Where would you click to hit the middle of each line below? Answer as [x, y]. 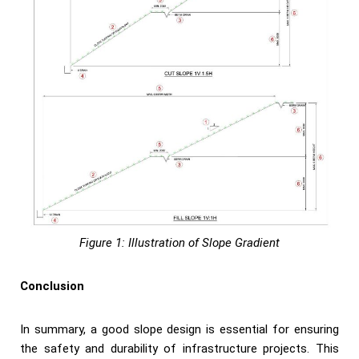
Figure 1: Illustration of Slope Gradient [179, 242]
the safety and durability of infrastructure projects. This [179, 348]
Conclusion [52, 286]
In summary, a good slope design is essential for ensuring [179, 329]
